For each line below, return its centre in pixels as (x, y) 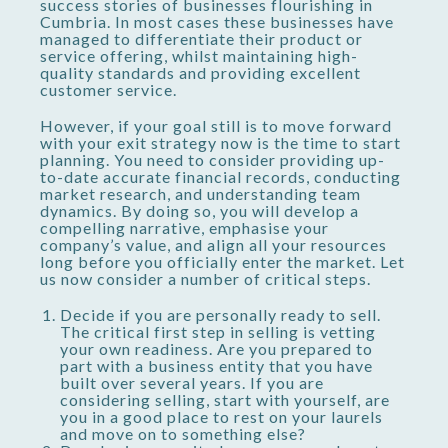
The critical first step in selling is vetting (218, 332)
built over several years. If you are (192, 383)
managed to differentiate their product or (201, 39)
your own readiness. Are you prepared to (216, 349)
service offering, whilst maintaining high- (199, 56)
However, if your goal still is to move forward (216, 126)
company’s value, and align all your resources (213, 245)
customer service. (108, 90)
